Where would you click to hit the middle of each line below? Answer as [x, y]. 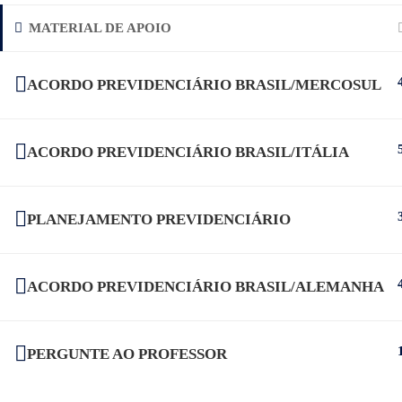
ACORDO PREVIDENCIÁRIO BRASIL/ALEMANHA [205, 287]
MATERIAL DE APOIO [100, 28]
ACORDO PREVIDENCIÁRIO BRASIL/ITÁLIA [188, 152]
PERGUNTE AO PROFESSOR [127, 354]
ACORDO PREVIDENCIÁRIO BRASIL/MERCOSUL [204, 85]
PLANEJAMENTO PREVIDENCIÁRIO [159, 219]
